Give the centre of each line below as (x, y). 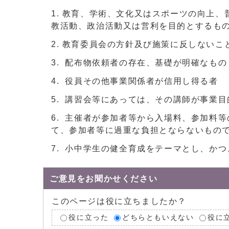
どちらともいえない (158, 218)
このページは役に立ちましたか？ (119, 201)
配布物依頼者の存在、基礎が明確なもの (145, 63)
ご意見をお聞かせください (104, 179)
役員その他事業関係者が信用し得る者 (140, 81)
